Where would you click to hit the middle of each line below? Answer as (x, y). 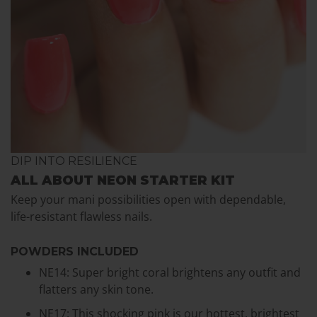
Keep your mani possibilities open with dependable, (148, 200)
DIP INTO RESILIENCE (74, 161)
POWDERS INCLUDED (75, 251)
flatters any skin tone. (96, 289)
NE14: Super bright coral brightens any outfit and (170, 272)
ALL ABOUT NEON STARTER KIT (123, 181)
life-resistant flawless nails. (81, 217)
